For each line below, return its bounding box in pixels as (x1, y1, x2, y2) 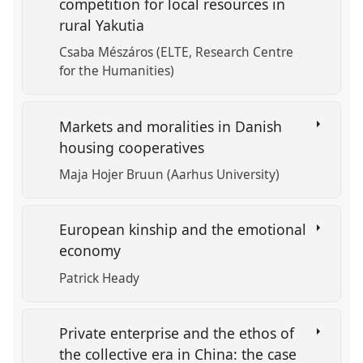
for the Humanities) (59, 62, 175, 80)
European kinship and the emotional (59, 220, 307, 240)
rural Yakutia (59, 15, 149, 35)
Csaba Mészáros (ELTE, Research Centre (59, 44, 294, 62)
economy (59, 241, 126, 261)
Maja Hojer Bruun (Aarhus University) (59, 165, 280, 183)
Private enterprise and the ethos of (59, 323, 295, 344)
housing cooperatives (59, 137, 209, 157)
